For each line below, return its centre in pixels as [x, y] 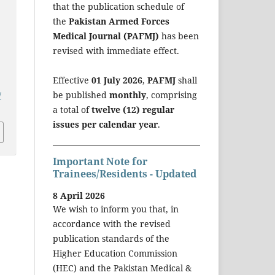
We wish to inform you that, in [116, 209]
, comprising [172, 95]
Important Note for [100, 161]
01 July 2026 [117, 80]
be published [81, 95]
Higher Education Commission [115, 254]
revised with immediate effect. [116, 50]
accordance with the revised [112, 224]
